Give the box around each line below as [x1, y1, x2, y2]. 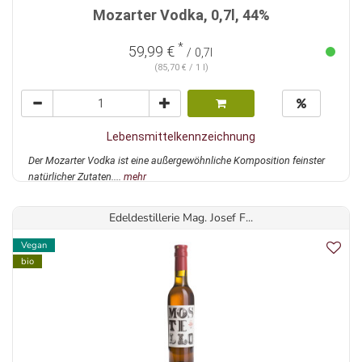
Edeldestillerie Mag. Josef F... [109, 210, 253, 226]
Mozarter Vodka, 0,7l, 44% [92, 6, 270, 24]
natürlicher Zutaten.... [28, 170, 124, 183]
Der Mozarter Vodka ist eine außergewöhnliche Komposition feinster [28, 154, 325, 167]
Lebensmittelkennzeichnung [107, 130, 255, 144]
